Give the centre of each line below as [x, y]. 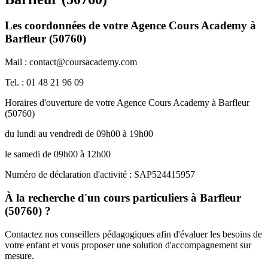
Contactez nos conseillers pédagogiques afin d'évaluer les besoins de [133, 234]
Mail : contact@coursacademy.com [71, 62]
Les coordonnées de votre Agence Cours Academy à [130, 26]
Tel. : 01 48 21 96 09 [44, 83]
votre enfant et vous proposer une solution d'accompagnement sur [128, 245]
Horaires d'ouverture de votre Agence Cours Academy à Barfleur [127, 103]
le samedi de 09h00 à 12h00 [58, 154]
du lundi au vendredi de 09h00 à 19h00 [79, 134]
